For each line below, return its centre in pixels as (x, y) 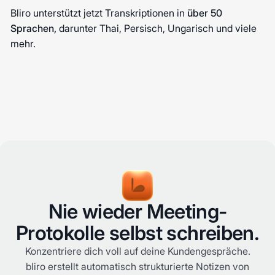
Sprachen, (34, 29)
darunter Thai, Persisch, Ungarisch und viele (157, 29)
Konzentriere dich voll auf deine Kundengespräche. (137, 251)
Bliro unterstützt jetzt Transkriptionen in (99, 13)
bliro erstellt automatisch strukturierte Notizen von (137, 267)
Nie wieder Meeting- (137, 212)
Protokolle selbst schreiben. (137, 233)
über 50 (205, 13)
